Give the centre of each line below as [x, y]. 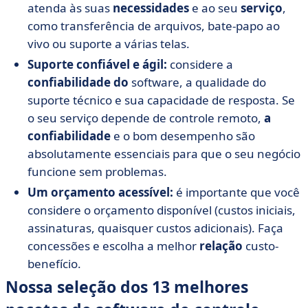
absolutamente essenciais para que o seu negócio [164, 154]
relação [221, 246]
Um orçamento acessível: [102, 192]
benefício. [54, 264]
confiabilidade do [78, 82]
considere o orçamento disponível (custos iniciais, [162, 210]
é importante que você [238, 192]
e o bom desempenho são [183, 136]
